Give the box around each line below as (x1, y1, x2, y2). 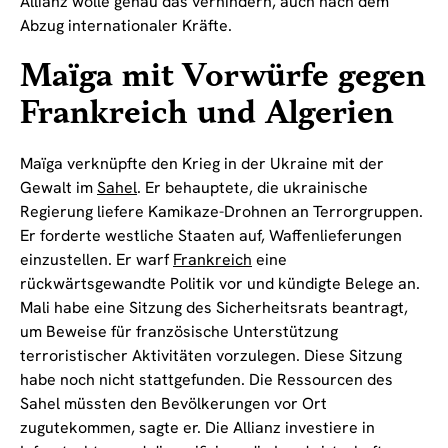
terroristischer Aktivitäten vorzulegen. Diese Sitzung (20, 344, 402, 366)
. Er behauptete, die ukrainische (137, 176, 368, 198)
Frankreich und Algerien (20, 92, 394, 134)
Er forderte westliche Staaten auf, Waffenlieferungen (20, 224, 402, 246)
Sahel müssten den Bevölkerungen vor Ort (20, 392, 327, 414)
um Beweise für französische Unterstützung (20, 320, 338, 342)
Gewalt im (20, 176, 97, 198)
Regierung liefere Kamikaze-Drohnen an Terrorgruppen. (20, 200, 423, 222)
